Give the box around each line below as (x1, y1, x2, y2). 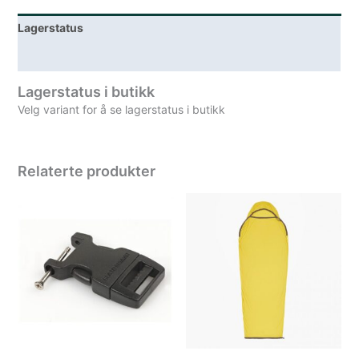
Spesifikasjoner (18, 49, 104, 63)
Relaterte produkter (18, 162, 156, 179)
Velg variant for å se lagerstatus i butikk (18, 102, 226, 116)
